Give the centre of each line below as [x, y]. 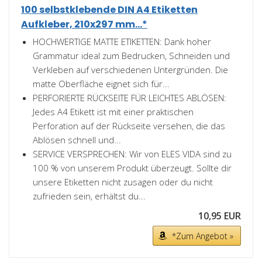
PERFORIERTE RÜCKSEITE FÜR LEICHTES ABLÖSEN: [130, 98]
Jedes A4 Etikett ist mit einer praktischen [113, 112]
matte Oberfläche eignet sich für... [101, 84]
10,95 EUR [220, 216]
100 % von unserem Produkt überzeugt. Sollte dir [132, 168]
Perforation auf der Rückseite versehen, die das [129, 126]
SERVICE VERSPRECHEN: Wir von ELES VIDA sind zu [132, 154]
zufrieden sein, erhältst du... [89, 196]
